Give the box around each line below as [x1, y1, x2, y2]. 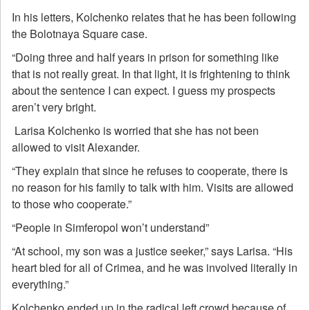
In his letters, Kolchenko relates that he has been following [12, 9, 296, 25]
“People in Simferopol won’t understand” [12, 219, 209, 235]
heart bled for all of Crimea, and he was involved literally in [12, 259, 298, 275]
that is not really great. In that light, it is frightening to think [12, 66, 290, 82]
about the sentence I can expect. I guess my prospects [12, 82, 275, 98]
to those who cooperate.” [12, 196, 131, 212]
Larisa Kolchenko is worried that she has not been [12, 122, 259, 138]
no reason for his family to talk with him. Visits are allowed [12, 179, 293, 195]
